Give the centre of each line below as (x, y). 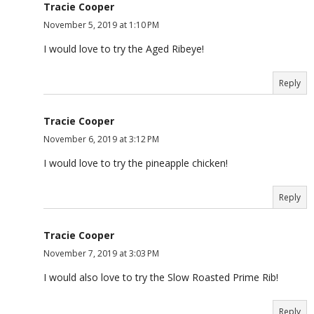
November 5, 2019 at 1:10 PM (101, 25)
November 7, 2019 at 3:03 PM (101, 254)
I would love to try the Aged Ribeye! (124, 49)
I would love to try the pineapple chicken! (136, 163)
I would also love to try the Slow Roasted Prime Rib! (161, 278)
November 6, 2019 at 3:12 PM (101, 139)
